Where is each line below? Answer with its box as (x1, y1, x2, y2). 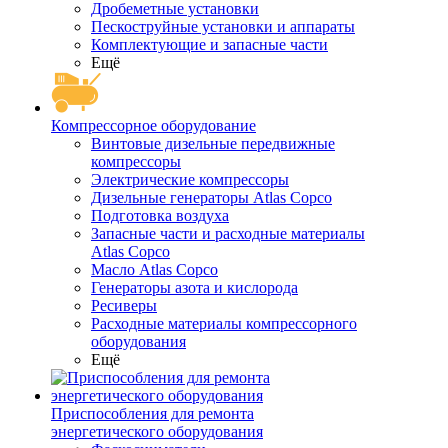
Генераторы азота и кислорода (91, 279, 298, 296)
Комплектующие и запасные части (91, 36, 328, 53)
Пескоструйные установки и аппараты (91, 18, 355, 35)
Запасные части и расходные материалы (91, 225, 365, 242)
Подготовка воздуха (91, 207, 229, 224)
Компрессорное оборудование (51, 117, 256, 134)
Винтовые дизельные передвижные (91, 135, 335, 152)
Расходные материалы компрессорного (91, 315, 357, 332)
